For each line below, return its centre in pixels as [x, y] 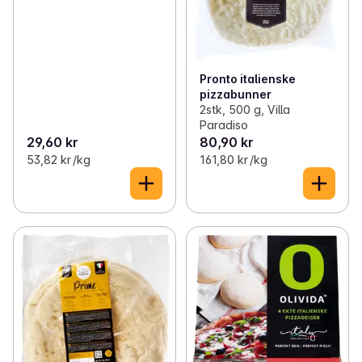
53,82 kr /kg [59, 160]
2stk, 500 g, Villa [244, 110]
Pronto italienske [247, 79]
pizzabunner [235, 95]
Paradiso [223, 125]
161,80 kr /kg [233, 160]
